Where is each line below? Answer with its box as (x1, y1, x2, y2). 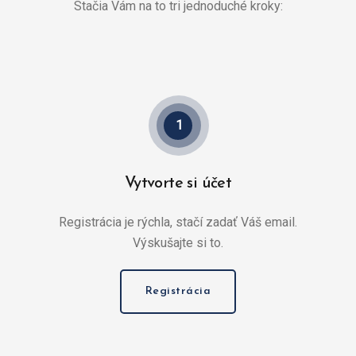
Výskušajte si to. (133, 235, 223, 251)
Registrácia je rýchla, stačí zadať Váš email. (59, 215, 297, 230)
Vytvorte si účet (124, 176, 232, 192)
